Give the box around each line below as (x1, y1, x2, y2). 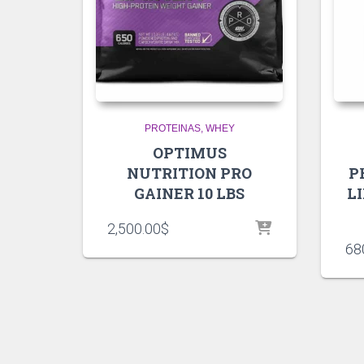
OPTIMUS (152, 143, 227, 163)
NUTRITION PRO (127, 163, 253, 184)
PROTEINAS (144, 123, 201, 135)
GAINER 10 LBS (134, 184, 245, 204)
